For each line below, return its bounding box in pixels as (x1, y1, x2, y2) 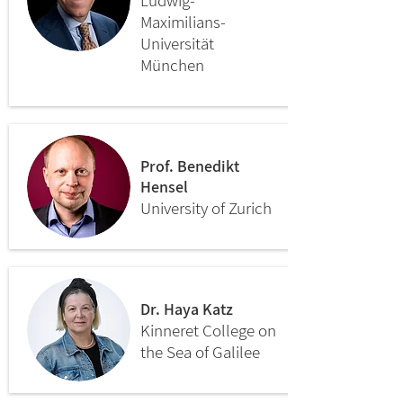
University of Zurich (140, 197, 272, 219)
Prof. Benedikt (140, 156, 239, 176)
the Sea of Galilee (140, 341, 260, 363)
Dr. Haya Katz (140, 299, 233, 319)
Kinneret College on (140, 319, 276, 341)
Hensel (140, 176, 188, 197)
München (140, 54, 204, 76)
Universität (140, 32, 214, 54)
